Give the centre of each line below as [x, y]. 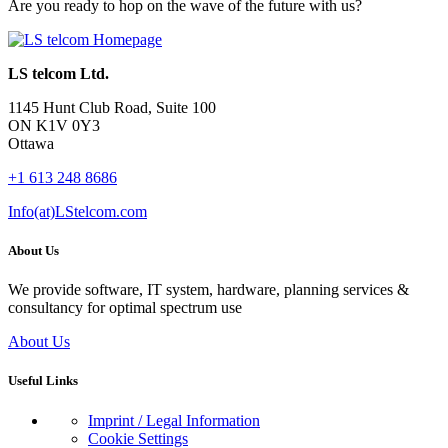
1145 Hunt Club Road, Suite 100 [112, 107]
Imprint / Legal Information [174, 420]
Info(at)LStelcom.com [77, 211]
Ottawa [31, 143]
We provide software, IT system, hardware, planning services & [208, 290]
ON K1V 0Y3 [54, 125]
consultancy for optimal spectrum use [125, 308]
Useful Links [43, 381]
